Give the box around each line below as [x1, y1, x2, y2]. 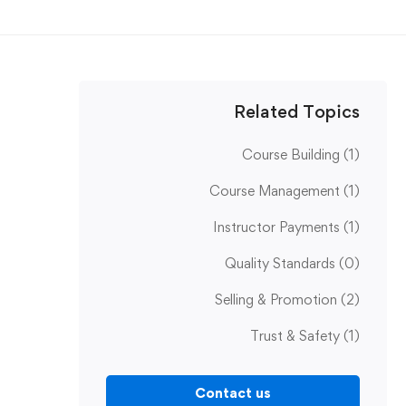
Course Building [242, 146, 343, 163]
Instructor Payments [213, 218, 343, 236]
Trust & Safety [250, 327, 343, 344]
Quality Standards [225, 255, 339, 272]
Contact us [195, 384, 271, 401]
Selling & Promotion [215, 291, 341, 308]
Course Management [209, 182, 343, 199]
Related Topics [234, 101, 360, 122]
